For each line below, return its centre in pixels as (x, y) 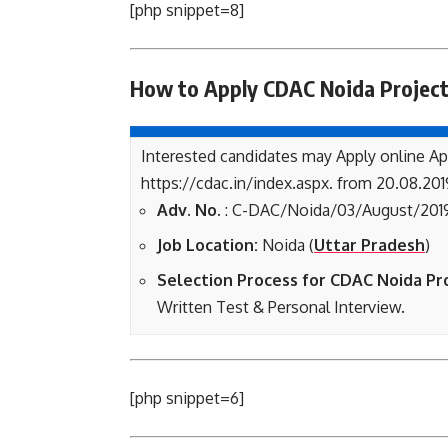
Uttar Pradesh (369, 245)
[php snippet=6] (187, 398)
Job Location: (209, 245)
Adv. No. (189, 210)
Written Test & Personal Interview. (281, 307)
